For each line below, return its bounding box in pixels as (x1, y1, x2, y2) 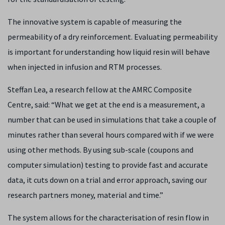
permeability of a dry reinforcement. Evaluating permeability (8, 32, 217, 42)
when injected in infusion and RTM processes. (8, 62, 162, 72)
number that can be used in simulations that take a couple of (8, 115, 216, 125)
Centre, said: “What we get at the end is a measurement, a (8, 99, 205, 109)
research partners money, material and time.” (8, 190, 163, 200)
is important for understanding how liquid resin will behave (8, 47, 210, 57)
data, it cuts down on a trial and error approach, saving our (8, 175, 207, 185)
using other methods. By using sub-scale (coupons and (8, 145, 193, 155)
